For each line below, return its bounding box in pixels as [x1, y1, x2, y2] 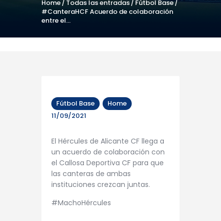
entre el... [41, 16, 71, 26]
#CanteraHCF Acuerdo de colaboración [41, 7, 173, 17]
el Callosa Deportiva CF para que [51, 157, 164, 168]
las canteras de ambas [51, 168, 131, 179]
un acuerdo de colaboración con [51, 147, 165, 157]
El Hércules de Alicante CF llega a [51, 136, 164, 146]
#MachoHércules [51, 198, 111, 208]
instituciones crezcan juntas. [51, 179, 150, 189]
